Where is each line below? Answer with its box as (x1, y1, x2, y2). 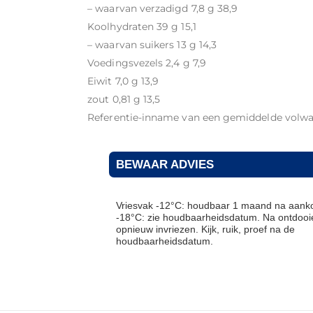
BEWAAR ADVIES (115, 156, 214, 171)
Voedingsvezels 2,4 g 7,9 (87, 56, 206, 69)
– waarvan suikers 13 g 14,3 (87, 38, 217, 51)
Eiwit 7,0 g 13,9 (87, 74, 159, 87)
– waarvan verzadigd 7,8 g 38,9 (87, 1, 238, 15)
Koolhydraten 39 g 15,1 (87, 20, 196, 33)
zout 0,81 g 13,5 (87, 92, 161, 105)
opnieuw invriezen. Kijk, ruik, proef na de (115, 223, 295, 235)
